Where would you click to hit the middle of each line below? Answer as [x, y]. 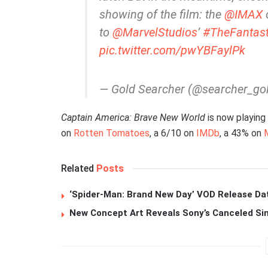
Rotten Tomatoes [112, 133]
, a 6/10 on [173, 133]
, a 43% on [242, 133]
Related [77, 168]
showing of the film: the [162, 14]
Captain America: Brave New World [133, 117]
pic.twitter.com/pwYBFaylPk [172, 50]
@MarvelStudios [155, 32]
